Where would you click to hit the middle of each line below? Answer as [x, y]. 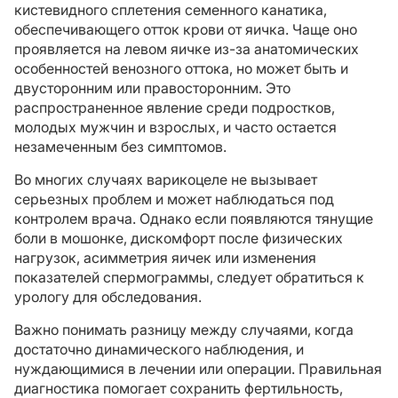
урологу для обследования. [108, 297]
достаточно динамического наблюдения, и [159, 349]
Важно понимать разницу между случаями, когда [184, 330]
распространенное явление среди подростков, [175, 107]
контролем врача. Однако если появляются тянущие [194, 219]
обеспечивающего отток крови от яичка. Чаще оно [186, 29]
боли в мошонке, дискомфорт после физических [179, 238]
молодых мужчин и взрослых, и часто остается [175, 127]
